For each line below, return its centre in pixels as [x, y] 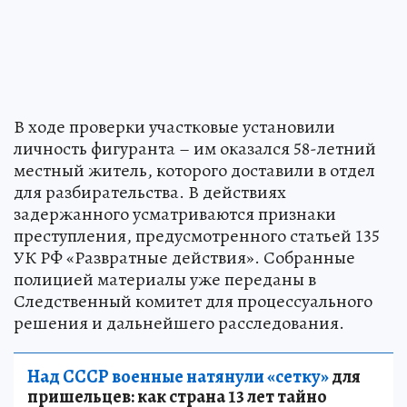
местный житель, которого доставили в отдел [194, 170]
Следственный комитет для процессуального [193, 301]
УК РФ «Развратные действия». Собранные [184, 257]
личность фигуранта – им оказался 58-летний [195, 148]
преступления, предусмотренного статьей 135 [197, 235]
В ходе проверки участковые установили [174, 126]
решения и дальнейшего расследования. [179, 323]
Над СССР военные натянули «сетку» [178, 376]
